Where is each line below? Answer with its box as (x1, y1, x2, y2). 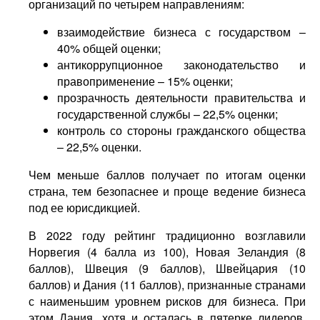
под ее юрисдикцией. (29, 199, 140, 216)
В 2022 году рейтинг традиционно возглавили (29, 227, 306, 244)
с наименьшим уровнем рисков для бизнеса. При (29, 293, 306, 309)
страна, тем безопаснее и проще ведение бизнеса (29, 183, 306, 199)
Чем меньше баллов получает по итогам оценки (29, 166, 306, 183)
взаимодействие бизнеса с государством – (57, 24, 306, 40)
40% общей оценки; (57, 40, 161, 56)
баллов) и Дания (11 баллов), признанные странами (29, 276, 306, 293)
